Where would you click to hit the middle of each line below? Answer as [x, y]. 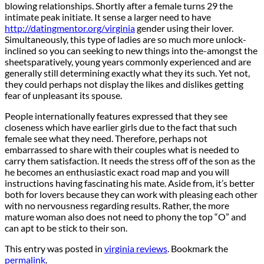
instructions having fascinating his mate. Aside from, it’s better [130, 183]
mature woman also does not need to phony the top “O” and [126, 217]
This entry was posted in [55, 249]
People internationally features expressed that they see [116, 116]
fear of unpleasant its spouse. [63, 95]
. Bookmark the [198, 249]
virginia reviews [136, 249]
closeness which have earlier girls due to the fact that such [121, 127]
